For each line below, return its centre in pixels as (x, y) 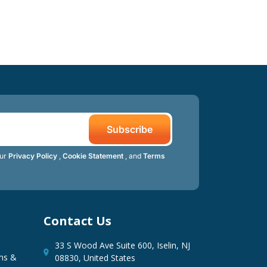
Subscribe (129, 129)
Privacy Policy (33, 156)
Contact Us (77, 221)
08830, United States (95, 257)
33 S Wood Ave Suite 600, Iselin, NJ (123, 245)
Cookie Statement (94, 156)
